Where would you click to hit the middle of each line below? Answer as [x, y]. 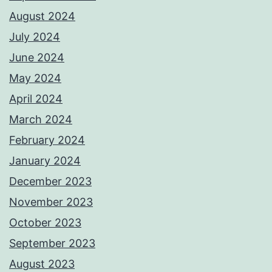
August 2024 [42, 16]
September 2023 [52, 243]
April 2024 [36, 99]
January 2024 [45, 161]
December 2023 [50, 182]
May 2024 [35, 78]
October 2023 [45, 223]
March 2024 [41, 120]
